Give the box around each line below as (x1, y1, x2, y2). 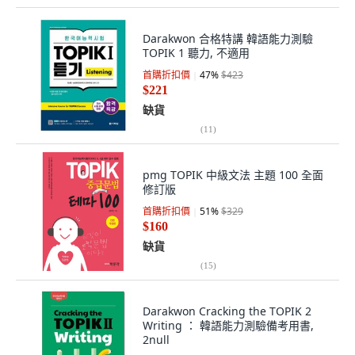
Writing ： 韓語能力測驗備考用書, (143, 318, 314, 333)
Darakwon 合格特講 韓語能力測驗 (143, 31, 313, 46)
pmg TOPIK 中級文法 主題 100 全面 (143, 167, 323, 182)
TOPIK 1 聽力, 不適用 (143, 45, 250, 60)
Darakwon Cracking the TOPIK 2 (143, 303, 311, 319)
